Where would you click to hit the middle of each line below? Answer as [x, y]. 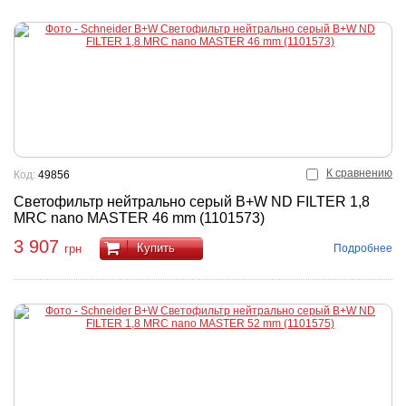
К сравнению [359, 173]
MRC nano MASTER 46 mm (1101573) [139, 218]
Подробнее [363, 248]
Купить [156, 247]
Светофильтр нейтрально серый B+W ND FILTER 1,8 [192, 202]
